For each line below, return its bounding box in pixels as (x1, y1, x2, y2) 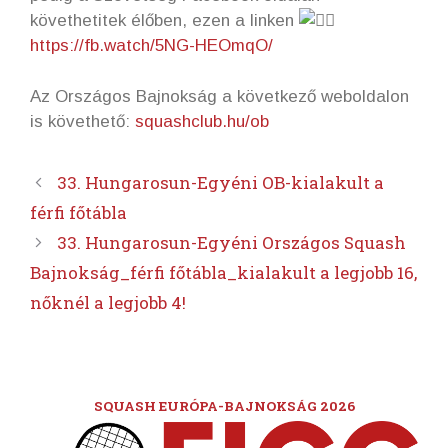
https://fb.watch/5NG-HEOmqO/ (30, 36, 273, 56)
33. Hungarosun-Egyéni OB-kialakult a (57, 170, 385, 194)
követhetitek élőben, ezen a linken (30, 11, 299, 31)
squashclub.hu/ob (135, 111, 269, 131)
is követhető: (30, 111, 135, 131)
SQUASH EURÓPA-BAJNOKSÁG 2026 (93, 396, 355, 415)
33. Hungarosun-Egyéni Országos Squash (57, 230, 407, 254)
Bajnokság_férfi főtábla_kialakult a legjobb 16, (30, 260, 417, 284)
